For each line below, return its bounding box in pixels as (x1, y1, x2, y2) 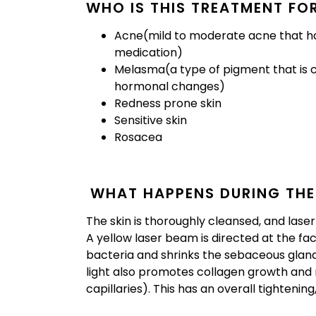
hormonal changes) (114, 78, 225, 95)
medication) (114, 44, 183, 61)
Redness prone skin (114, 95, 221, 112)
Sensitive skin (114, 112, 187, 129)
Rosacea (114, 129, 162, 146)
